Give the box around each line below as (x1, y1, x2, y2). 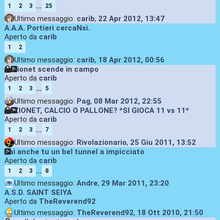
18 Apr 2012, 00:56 (98, 55, 165, 64)
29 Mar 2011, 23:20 (101, 179, 169, 188)
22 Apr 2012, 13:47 (98, 14, 165, 24)
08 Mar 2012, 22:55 (93, 96, 162, 106)
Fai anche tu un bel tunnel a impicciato (4, 147, 144, 156)
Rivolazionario (76, 137, 127, 147)
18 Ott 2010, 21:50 (137, 208, 203, 218)
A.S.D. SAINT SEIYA (4, 188, 72, 197)
